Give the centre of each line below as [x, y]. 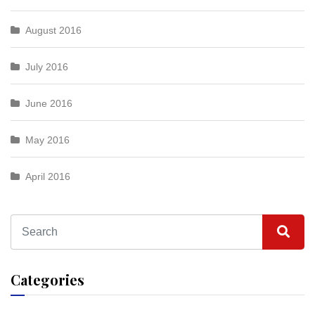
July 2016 [47, 67]
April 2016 [48, 176]
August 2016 [53, 30]
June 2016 [49, 103]
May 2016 [47, 140]
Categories [47, 279]
